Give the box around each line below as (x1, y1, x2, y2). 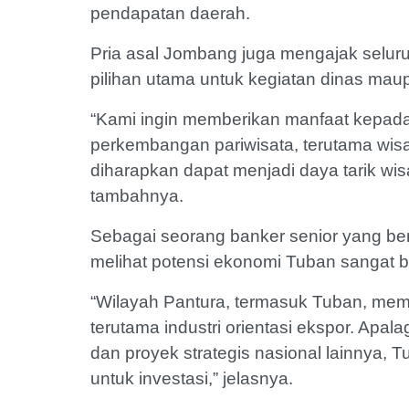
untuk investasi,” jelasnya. (90, 368, 302, 388)
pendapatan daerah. (90, 3, 255, 23)
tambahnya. (90, 185, 193, 205)
